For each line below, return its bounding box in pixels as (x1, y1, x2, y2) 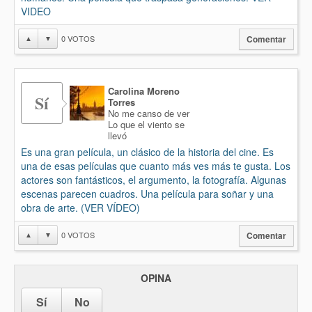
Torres (108, 95, 135, 109)
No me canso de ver (108, 107, 189, 120)
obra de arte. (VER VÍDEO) (21, 201, 140, 214)
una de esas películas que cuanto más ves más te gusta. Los (21, 159, 290, 173)
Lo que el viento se (108, 118, 185, 131)
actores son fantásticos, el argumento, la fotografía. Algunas (21, 173, 286, 187)
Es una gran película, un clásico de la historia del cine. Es (21, 145, 274, 159)
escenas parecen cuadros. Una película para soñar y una (21, 187, 274, 201)
